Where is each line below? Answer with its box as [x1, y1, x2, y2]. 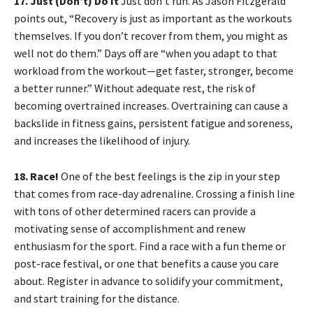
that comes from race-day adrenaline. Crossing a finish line [14, 187, 295, 201]
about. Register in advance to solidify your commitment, [14, 274, 283, 289]
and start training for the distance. [14, 291, 180, 306]
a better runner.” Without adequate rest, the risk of [14, 81, 256, 96]
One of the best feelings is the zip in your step [61, 169, 280, 184]
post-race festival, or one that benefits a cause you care [14, 256, 279, 271]
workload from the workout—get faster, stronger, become [14, 64, 293, 78]
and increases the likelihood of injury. [14, 133, 190, 148]
